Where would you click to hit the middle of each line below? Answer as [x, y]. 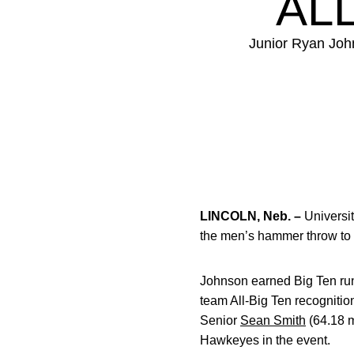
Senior [220, 320]
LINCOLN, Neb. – [252, 216]
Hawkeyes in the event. [265, 340]
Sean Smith [273, 320]
